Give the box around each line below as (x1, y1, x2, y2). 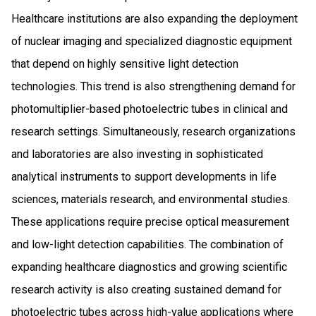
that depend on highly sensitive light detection (11, 56, 238, 71)
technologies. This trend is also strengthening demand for (11, 79, 296, 93)
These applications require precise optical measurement (11, 214, 289, 229)
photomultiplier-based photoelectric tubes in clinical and (11, 102, 288, 116)
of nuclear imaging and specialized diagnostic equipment (11, 34, 292, 48)
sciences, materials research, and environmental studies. (11, 192, 290, 206)
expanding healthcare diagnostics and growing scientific (11, 260, 287, 274)
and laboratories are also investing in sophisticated (11, 147, 263, 161)
